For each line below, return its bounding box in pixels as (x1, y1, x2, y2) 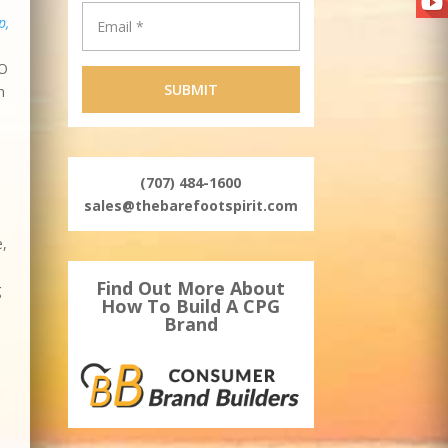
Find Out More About (96, 276, 286, 301)
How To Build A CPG (101, 294, 281, 319)
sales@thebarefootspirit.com (83, 196, 298, 216)
